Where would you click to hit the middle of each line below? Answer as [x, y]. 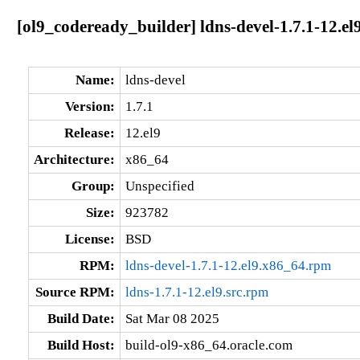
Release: [89, 133]
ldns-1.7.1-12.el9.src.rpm [196, 292]
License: [90, 239]
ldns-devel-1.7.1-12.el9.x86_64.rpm [228, 265]
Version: [90, 106]
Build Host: [81, 345]
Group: [93, 186]
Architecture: [74, 159]
